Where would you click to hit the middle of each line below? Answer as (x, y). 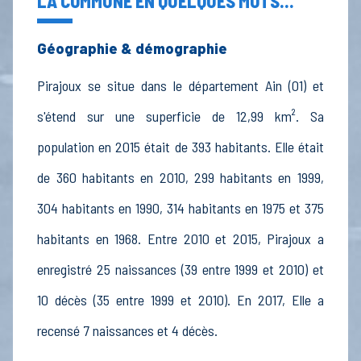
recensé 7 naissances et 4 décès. (128, 331)
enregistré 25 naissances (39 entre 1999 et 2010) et (180, 270)
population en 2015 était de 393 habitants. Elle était (180, 147)
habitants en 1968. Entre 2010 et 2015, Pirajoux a (180, 239)
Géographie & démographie (133, 49)
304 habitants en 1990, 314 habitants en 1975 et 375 (180, 208)
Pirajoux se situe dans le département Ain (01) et (180, 86)
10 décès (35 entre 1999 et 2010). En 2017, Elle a (180, 300)
